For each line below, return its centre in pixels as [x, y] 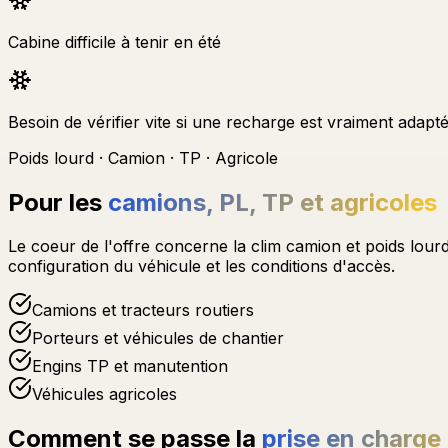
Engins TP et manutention [130, 366]
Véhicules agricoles [104, 394]
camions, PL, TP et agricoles [272, 202]
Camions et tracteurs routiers [143, 310]
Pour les [58, 202]
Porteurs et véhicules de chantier [158, 338]
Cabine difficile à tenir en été [114, 41]
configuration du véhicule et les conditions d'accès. [201, 266]
